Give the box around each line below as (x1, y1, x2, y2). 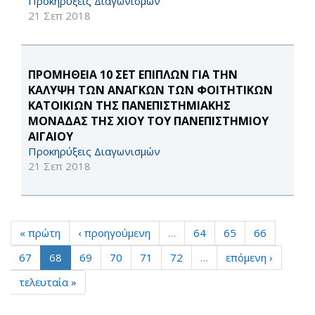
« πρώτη (20, 226, 60, 240)
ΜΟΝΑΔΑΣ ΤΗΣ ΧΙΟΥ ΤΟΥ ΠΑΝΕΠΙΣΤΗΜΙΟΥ (28, 113, 269, 129)
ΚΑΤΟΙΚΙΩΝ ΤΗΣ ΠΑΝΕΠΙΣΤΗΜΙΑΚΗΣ (28, 98, 231, 114)
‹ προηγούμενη (78, 226, 150, 240)
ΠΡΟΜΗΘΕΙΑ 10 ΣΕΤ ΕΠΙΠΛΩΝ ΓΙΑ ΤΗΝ (28, 67, 238, 83)
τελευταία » (19, 275, 77, 290)
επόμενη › (226, 250, 273, 265)
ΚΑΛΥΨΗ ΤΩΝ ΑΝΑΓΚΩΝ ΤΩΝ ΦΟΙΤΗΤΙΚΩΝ (28, 82, 273, 98)
